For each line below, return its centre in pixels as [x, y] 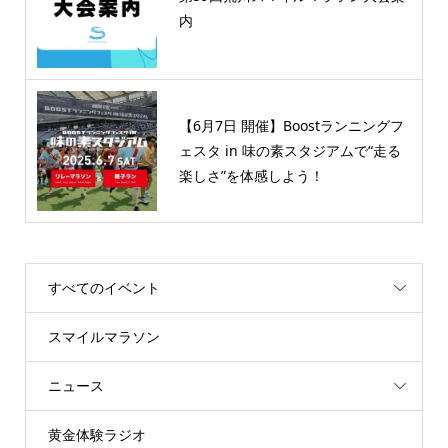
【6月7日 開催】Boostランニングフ [291, 126]
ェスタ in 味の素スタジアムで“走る [289, 151]
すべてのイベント [103, 287]
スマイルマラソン [103, 336]
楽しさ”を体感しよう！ [251, 176]
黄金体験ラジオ [96, 434]
